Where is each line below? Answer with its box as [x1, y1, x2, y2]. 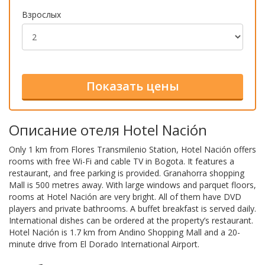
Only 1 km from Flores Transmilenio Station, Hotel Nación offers [9, 143, 256, 155]
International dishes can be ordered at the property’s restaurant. [9, 214, 253, 226]
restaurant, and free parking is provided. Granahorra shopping [9, 167, 244, 179]
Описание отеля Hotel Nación [9, 119, 207, 140]
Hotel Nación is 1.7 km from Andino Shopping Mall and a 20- [9, 226, 240, 238]
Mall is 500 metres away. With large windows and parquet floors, [9, 179, 256, 190]
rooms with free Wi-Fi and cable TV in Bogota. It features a [9, 155, 234, 167]
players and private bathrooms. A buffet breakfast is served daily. [9, 202, 256, 214]
